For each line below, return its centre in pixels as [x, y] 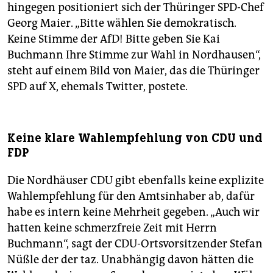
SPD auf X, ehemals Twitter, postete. [97, 87]
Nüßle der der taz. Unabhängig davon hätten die [130, 260]
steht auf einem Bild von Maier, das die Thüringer [133, 71]
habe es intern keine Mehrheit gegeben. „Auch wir [133, 212]
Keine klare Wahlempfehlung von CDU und [135, 138]
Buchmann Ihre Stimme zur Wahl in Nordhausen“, [134, 55]
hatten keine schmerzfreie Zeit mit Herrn [112, 228]
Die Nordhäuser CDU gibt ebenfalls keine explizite [136, 181]
